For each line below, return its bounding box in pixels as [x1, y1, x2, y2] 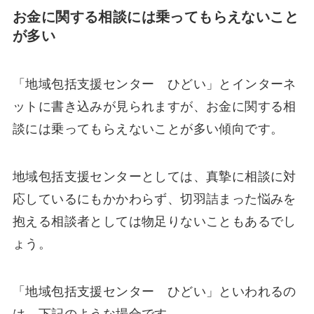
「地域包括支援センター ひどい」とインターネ [12, 77, 296, 92]
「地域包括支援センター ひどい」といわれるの [12, 284, 296, 299]
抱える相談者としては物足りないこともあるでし [12, 214, 296, 228]
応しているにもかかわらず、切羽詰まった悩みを [12, 191, 296, 206]
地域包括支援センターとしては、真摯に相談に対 [12, 169, 296, 184]
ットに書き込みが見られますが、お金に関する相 [12, 100, 296, 114]
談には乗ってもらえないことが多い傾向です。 [12, 122, 284, 137]
